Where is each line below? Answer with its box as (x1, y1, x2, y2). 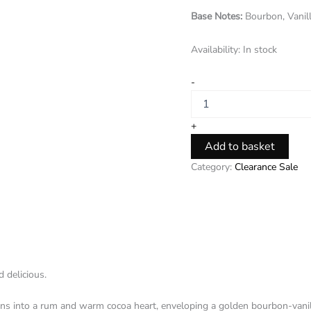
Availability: (191, 42, 241, 56)
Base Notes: (191, 10, 243, 23)
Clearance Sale (235, 160, 299, 174)
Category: (191, 160, 235, 174)
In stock (243, 42, 278, 56)
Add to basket (205, 139, 276, 154)
